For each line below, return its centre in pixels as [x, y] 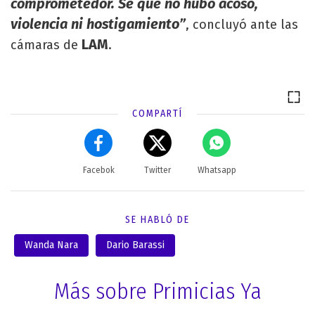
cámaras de [46, 45]
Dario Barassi [135, 245]
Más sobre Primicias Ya [157, 291]
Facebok [98, 170]
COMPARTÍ [157, 114]
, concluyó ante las [242, 25]
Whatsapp [217, 170]
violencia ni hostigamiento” [98, 24]
